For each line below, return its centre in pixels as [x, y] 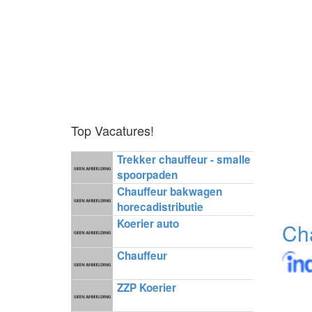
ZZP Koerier [146, 288]
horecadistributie [160, 207]
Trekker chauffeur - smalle [184, 159]
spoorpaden [147, 175]
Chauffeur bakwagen [169, 192]
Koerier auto [148, 224]
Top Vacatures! [112, 130]
